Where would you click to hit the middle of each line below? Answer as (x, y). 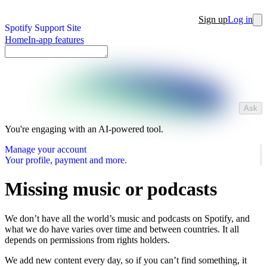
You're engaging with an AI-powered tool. (84, 129)
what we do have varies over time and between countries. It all (122, 229)
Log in (240, 19)
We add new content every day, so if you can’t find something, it (126, 260)
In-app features (56, 40)
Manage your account (46, 149)
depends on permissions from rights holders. (87, 240)
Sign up (213, 19)
